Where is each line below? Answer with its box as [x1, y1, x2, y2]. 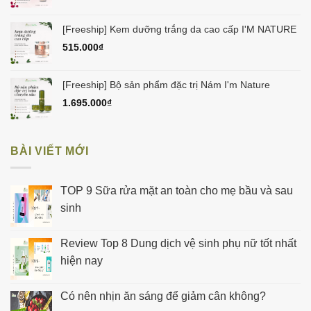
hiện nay [60, 255, 103, 267]
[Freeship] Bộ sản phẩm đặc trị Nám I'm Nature [62, 78, 270, 90]
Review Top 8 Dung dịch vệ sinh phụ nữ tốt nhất [60, 237, 296, 250]
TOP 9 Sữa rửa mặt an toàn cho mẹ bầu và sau [60, 185, 293, 197]
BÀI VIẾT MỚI [10, 144, 89, 157]
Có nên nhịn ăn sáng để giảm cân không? [60, 290, 266, 303]
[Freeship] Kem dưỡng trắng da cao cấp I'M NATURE [62, 23, 296, 35]
